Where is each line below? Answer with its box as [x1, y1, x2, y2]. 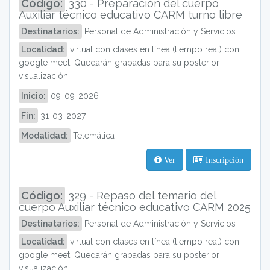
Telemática [71, 131, 115, 140]
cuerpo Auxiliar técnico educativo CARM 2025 [19, 201, 251, 213]
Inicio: [21, 91, 46, 101]
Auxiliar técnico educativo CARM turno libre [19, 8, 242, 21]
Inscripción [203, 155, 243, 164]
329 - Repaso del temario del [65, 189, 216, 202]
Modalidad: [21, 131, 68, 140]
